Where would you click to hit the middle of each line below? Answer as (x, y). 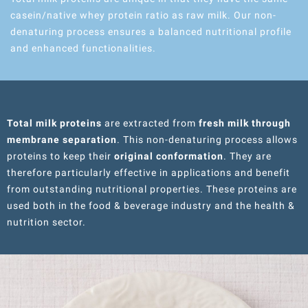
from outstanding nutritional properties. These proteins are (152, 189)
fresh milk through (245, 123)
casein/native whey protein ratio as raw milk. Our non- (143, 15)
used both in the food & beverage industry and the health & (151, 206)
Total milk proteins (54, 123)
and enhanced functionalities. (83, 48)
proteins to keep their (60, 156)
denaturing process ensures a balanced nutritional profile (151, 32)
